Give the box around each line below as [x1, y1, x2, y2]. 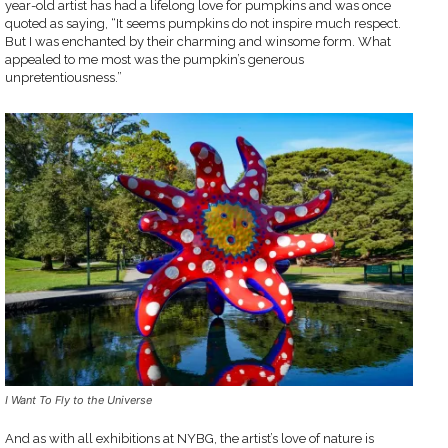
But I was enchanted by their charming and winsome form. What [5, 34, 391, 50]
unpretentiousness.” [5, 70, 122, 86]
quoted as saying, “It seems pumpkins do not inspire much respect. [5, 16, 401, 32]
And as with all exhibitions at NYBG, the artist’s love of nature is [5, 430, 374, 446]
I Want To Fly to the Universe [5, 392, 152, 407]
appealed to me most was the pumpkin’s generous [5, 52, 304, 68]
